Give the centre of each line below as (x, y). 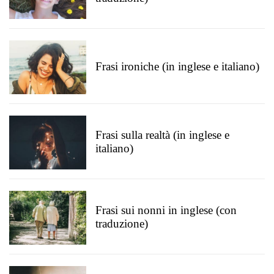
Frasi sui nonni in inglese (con (166, 210)
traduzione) (122, 224)
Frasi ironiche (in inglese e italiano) (177, 66)
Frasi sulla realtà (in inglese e (162, 135)
